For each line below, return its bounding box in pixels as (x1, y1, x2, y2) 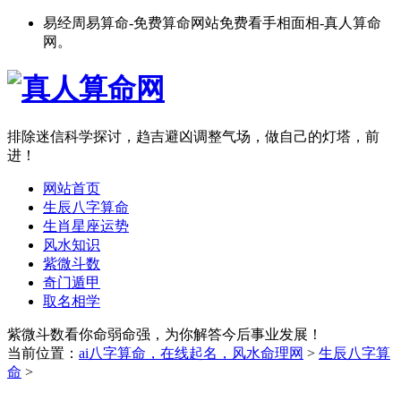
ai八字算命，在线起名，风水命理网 (79, 346, 303, 362)
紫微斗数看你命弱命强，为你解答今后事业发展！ (7, 327, 322, 343)
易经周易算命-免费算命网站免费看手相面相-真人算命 (43, 15, 381, 30)
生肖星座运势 (43, 218, 129, 235)
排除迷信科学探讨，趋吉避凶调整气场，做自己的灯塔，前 (7, 129, 380, 145)
